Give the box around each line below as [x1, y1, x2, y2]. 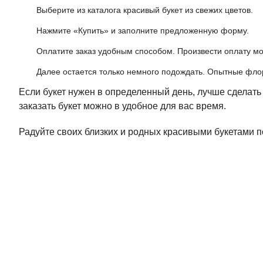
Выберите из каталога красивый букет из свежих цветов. [36, 5, 253, 15]
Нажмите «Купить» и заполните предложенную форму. [36, 26, 249, 35]
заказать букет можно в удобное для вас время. [19, 101, 226, 111]
